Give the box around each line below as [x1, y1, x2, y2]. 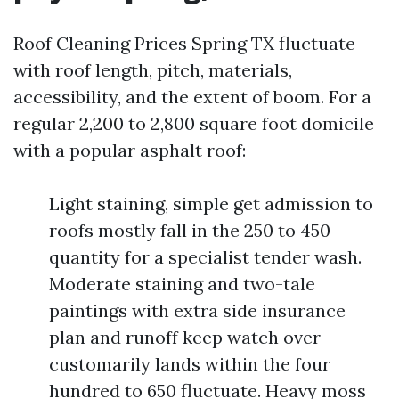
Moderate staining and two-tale [49, 273, 315, 295]
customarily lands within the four [49, 353, 330, 375]
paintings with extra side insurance [49, 299, 346, 322]
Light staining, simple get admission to [49, 192, 373, 215]
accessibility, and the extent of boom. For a [13, 85, 371, 108]
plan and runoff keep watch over [49, 326, 321, 348]
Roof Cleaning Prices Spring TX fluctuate [13, 32, 355, 54]
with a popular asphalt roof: [13, 139, 246, 161]
